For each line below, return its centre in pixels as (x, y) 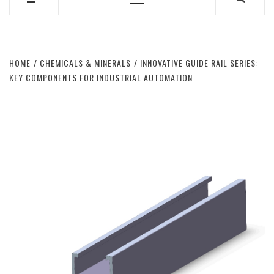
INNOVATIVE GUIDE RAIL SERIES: (199, 63)
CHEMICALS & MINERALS (85, 63)
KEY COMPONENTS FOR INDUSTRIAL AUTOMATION (101, 77)
